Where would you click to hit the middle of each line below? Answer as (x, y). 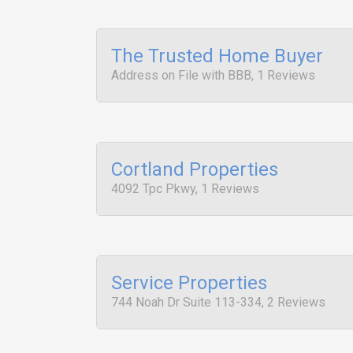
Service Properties (189, 283)
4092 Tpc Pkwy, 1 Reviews (185, 189)
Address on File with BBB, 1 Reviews (213, 75)
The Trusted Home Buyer (217, 56)
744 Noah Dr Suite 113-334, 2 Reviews (218, 302)
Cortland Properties (195, 169)
